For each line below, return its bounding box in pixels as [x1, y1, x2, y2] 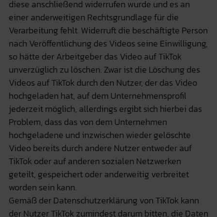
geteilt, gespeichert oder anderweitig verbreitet [8, 167, 189, 181]
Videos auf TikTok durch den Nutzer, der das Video [8, 76, 197, 89]
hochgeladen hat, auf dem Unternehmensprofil [8, 89, 186, 102]
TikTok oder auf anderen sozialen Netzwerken [8, 154, 181, 168]
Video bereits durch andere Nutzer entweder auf [8, 141, 192, 155]
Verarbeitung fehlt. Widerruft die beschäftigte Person [8, 23, 208, 37]
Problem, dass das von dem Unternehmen [8, 115, 167, 128]
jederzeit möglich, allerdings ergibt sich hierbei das [8, 102, 202, 115]
